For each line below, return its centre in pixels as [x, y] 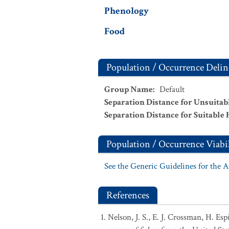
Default [172, 89]
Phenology [127, 11]
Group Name [129, 89]
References [128, 195]
